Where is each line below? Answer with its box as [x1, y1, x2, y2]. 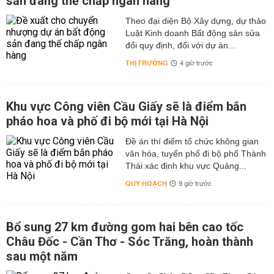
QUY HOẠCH [125, 177, 167, 190]
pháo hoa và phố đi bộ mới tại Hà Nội [6, 114, 209, 128]
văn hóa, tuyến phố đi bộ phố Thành [125, 149, 266, 158]
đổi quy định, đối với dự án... [125, 40, 235, 50]
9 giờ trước [178, 178, 212, 190]
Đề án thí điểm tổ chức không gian [125, 136, 259, 146]
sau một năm [6, 249, 78, 264]
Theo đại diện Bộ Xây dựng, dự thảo [125, 16, 266, 26]
